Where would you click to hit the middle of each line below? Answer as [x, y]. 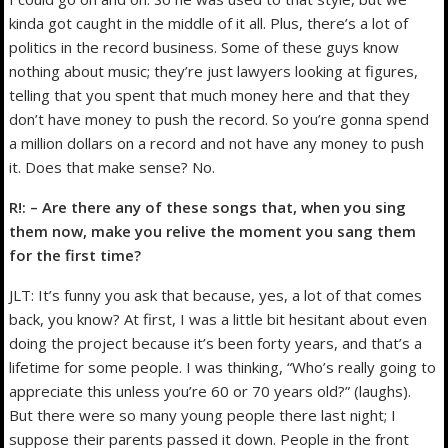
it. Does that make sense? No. [112, 166]
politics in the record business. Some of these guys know [204, 46]
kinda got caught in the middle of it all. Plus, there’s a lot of [209, 22]
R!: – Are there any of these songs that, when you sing [208, 206]
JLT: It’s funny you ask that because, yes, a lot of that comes [216, 294]
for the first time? [75, 254]
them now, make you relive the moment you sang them [213, 230]
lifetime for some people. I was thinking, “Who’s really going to [223, 366]
